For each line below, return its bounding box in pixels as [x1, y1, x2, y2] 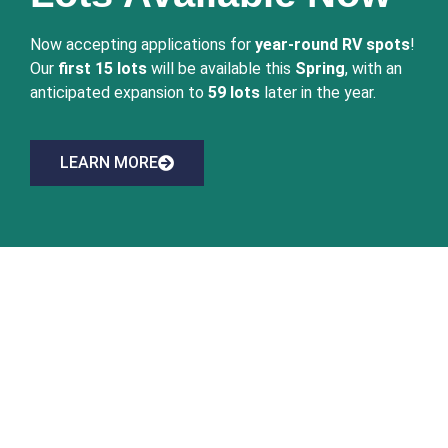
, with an [345, 59, 402, 79]
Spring [295, 59, 345, 79]
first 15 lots [58, 59, 147, 79]
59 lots [208, 83, 260, 103]
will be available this [147, 59, 295, 79]
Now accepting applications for [30, 35, 255, 55]
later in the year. [260, 83, 376, 103]
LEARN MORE [60, 152, 158, 172]
